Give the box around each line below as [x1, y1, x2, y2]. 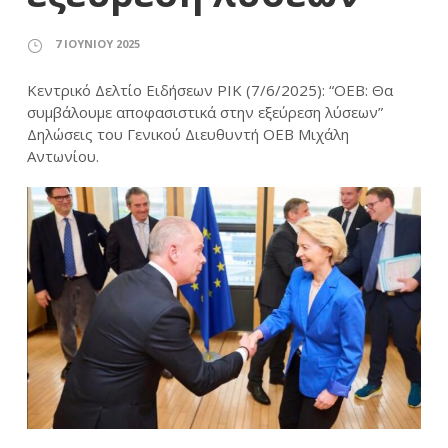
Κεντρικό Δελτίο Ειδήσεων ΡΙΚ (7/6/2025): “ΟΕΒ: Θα [27, 80, 393, 101]
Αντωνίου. [27, 146, 99, 167]
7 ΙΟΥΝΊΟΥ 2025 [55, 36, 140, 52]
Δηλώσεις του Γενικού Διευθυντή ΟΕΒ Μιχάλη [27, 124, 349, 145]
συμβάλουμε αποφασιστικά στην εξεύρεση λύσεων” [27, 102, 383, 123]
